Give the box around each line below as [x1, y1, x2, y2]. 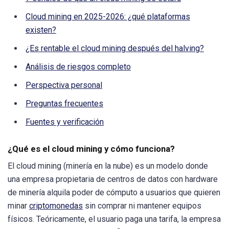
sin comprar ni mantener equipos [83, 200, 201, 211]
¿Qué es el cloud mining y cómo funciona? [8, 143, 175, 154]
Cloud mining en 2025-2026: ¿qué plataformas [26, 12, 190, 22]
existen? [26, 25, 56, 35]
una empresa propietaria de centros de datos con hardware [8, 174, 218, 184]
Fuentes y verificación [26, 117, 104, 127]
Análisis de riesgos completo [26, 62, 131, 72]
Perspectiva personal [26, 80, 102, 90]
